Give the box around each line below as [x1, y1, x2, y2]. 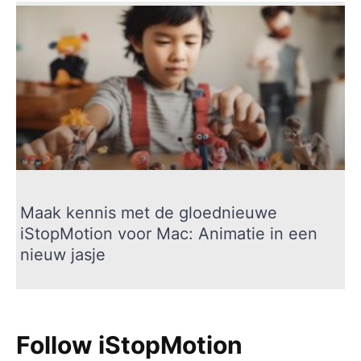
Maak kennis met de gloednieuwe [20, 202, 277, 222]
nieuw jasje [20, 244, 106, 264]
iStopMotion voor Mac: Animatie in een [20, 223, 317, 243]
